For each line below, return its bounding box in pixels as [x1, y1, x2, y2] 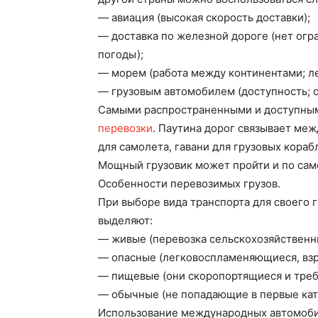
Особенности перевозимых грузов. [98, 177, 280, 190]
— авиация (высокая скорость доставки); [98, 11, 310, 24]
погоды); [98, 48, 143, 61]
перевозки [98, 121, 153, 135]
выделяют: [98, 214, 153, 227]
